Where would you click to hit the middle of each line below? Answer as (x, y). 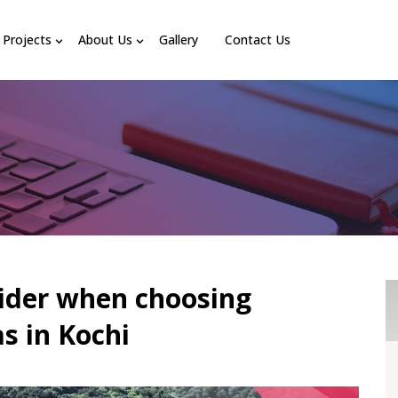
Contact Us (258, 40)
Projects (28, 40)
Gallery (179, 40)
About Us (106, 40)
